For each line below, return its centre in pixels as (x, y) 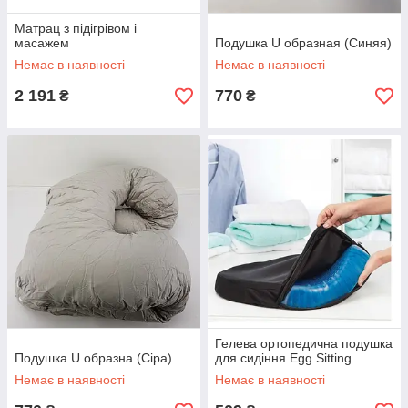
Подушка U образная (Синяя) (303, 43)
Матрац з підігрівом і (76, 28)
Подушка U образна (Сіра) (93, 358)
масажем (42, 43)
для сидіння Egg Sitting (283, 358)
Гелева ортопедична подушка (304, 343)
